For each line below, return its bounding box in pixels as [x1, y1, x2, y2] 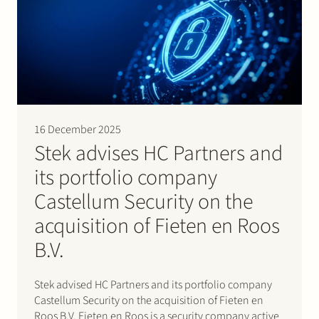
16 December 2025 [34, 122, 121, 138]
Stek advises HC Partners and [34, 138, 283, 169]
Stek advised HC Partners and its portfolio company [34, 277, 272, 293]
